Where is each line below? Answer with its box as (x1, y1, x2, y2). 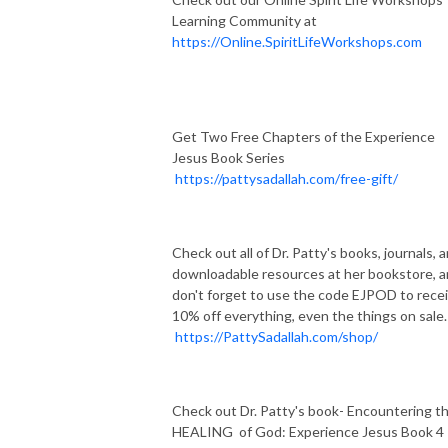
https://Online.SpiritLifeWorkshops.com (172, 32, 422, 50)
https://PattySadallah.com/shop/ (175, 327, 378, 345)
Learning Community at (172, 11, 317, 29)
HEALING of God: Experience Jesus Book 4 (172, 422, 444, 440)
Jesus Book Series (172, 148, 285, 166)
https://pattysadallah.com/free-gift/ (175, 169, 398, 187)
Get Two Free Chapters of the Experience (172, 127, 435, 145)
